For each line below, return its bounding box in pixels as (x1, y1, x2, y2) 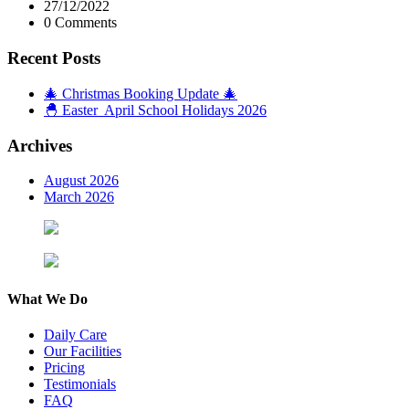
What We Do (7, 290, 88, 307)
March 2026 (44, 189, 114, 205)
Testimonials (44, 375, 116, 392)
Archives (7, 135, 72, 155)
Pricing (44, 359, 85, 375)
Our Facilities (44, 342, 121, 359)
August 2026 (44, 173, 119, 189)
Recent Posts (7, 48, 100, 68)
